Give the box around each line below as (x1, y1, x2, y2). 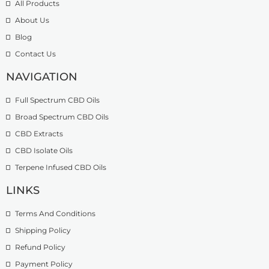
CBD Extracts (15, 128, 63, 138)
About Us (15, 15, 49, 25)
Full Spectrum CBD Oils (15, 95, 100, 104)
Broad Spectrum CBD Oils (15, 112, 109, 121)
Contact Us (15, 49, 56, 58)
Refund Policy (15, 242, 65, 252)
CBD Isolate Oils (15, 145, 73, 155)
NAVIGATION (6, 70, 77, 83)
